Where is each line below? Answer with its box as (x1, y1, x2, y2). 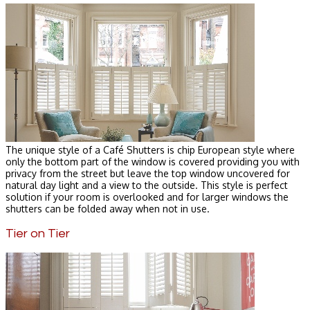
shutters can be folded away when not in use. (6, 202, 210, 215)
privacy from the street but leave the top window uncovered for (6, 167, 290, 179)
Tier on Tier (6, 226, 70, 240)
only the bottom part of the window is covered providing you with (6, 155, 300, 167)
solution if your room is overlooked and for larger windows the (6, 190, 289, 203)
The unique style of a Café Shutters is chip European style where (6, 143, 295, 156)
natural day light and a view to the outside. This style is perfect (6, 179, 288, 191)
